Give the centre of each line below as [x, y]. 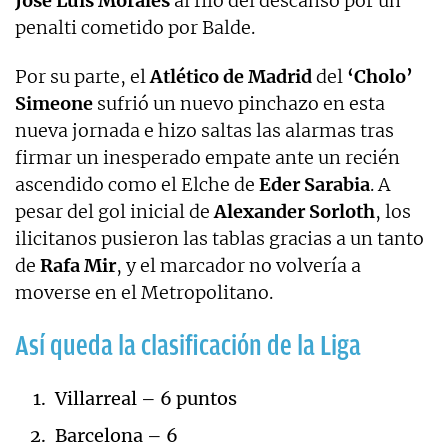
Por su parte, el [82, 76]
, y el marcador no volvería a [238, 265]
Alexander [259, 211]
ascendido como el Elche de [137, 184]
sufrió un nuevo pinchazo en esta [239, 103]
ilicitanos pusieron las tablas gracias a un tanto [219, 238]
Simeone [54, 103]
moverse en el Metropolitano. [144, 292]
